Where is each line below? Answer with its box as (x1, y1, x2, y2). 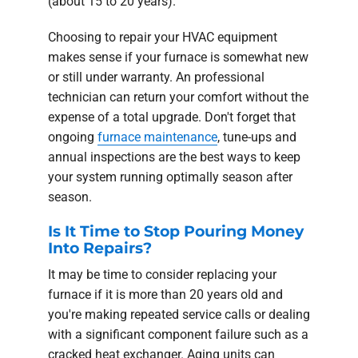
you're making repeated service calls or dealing (48, 306, 310, 322)
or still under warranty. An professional (48, 69, 265, 85)
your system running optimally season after (48, 169, 292, 185)
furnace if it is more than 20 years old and (48, 286, 283, 302)
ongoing (48, 129, 97, 145)
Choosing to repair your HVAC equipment (48, 29, 277, 45)
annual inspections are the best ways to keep (48, 149, 300, 165)
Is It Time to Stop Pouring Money (48, 221, 304, 241)
